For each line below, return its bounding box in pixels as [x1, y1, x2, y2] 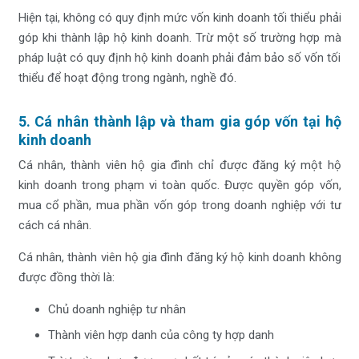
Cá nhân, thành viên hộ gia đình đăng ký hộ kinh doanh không [18, 249, 341, 264]
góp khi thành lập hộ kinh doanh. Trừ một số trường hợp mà [18, 30, 341, 46]
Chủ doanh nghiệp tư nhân [48, 301, 186, 317]
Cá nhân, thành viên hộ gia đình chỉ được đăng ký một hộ [18, 157, 341, 172]
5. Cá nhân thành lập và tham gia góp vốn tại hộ [18, 113, 341, 131]
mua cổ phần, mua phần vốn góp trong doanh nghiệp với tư [18, 197, 341, 212]
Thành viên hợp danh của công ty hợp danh [48, 328, 274, 343]
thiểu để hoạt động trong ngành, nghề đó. [18, 71, 236, 86]
